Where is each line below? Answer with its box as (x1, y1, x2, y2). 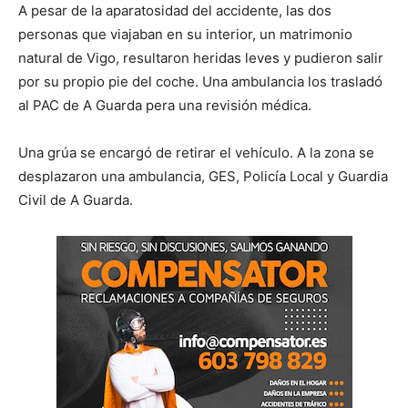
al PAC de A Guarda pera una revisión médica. (18, 96, 311, 114)
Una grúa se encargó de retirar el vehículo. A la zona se (18, 143, 374, 161)
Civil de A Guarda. (18, 190, 133, 209)
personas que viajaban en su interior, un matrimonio (18, 25, 352, 43)
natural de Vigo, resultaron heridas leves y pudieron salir (18, 48, 383, 66)
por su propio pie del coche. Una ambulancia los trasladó (18, 72, 382, 90)
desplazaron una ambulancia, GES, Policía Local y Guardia (18, 167, 388, 185)
